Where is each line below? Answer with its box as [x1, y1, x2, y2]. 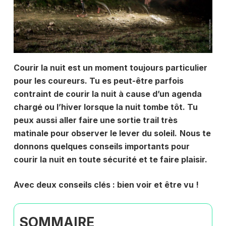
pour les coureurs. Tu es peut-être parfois [13, 75, 184, 86]
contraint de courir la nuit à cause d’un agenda [13, 88, 202, 99]
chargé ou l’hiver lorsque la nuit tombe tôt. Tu [13, 101, 198, 112]
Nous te [179, 128, 211, 138]
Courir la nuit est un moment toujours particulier [13, 62, 207, 73]
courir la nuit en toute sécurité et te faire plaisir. [13, 154, 207, 164]
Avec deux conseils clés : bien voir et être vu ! [13, 179, 199, 190]
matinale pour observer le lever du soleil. [13, 128, 177, 138]
